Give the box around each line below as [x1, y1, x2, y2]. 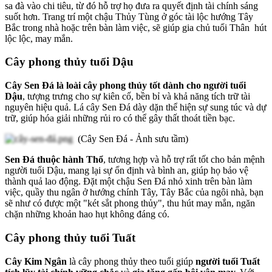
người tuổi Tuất [195, 256, 260, 267]
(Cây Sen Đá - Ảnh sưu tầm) [73, 134, 188, 144]
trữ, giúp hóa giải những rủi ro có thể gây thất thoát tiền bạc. [5, 113, 237, 124]
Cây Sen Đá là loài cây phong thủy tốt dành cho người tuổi [5, 80, 246, 91]
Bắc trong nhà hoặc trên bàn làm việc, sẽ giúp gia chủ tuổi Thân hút [5, 22, 267, 33]
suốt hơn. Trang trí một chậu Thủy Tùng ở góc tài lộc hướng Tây [5, 11, 253, 22]
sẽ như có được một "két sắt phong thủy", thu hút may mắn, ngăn [5, 198, 255, 209]
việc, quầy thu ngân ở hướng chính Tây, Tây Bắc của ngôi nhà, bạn [5, 187, 263, 198]
